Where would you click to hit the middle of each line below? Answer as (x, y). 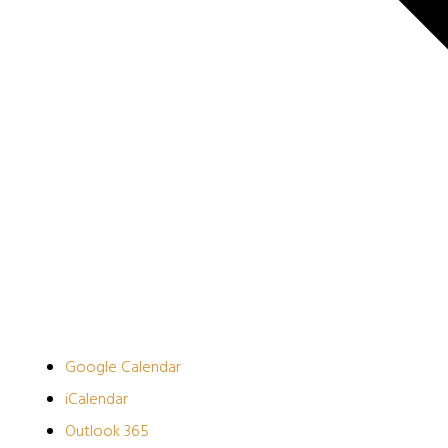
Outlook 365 (107, 432)
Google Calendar (123, 368)
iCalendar (96, 400)
